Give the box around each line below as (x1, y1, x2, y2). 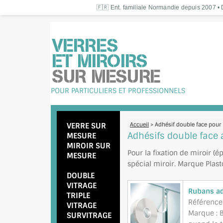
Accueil (130, 121, 149, 128)
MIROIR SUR (67, 141, 111, 151)
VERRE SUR (67, 121, 106, 131)
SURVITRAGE (67, 211, 111, 221)
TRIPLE (67, 191, 90, 201)
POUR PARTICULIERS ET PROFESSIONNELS (51, 86, 185, 95)
